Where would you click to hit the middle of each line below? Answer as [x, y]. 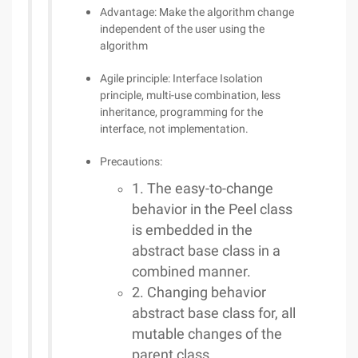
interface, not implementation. [174, 129]
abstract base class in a [206, 251]
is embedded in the [192, 230]
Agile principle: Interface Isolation [181, 78]
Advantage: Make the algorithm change [197, 12]
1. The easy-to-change [203, 189]
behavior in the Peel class [212, 209]
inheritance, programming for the [181, 112]
